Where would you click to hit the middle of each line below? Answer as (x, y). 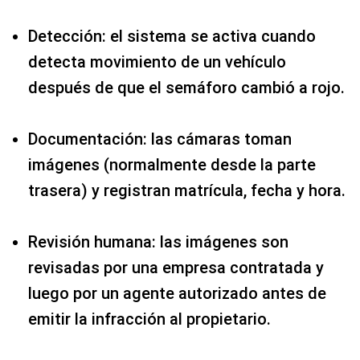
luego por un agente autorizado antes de (177, 293)
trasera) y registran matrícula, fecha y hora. (187, 190)
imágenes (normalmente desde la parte (172, 165)
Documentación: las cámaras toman (160, 139)
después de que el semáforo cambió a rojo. (186, 88)
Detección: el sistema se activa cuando (172, 36)
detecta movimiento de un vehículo (157, 62)
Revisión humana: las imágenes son (158, 242)
